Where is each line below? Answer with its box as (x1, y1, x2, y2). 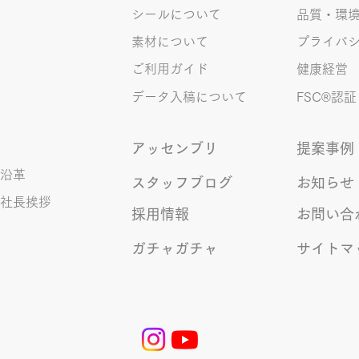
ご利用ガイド (131, 63, 208, 75)
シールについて (131, 8, 221, 21)
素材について (131, 35, 208, 48)
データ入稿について (131, 91, 247, 103)
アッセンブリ (131, 140, 218, 155)
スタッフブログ (131, 175, 232, 190)
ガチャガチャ (131, 240, 218, 256)
